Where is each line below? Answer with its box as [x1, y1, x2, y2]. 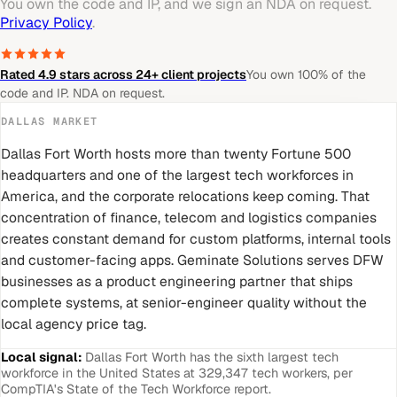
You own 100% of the [246, 66, 366, 83]
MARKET [45, 114, 98, 129]
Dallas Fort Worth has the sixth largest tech [85, 349, 339, 366]
